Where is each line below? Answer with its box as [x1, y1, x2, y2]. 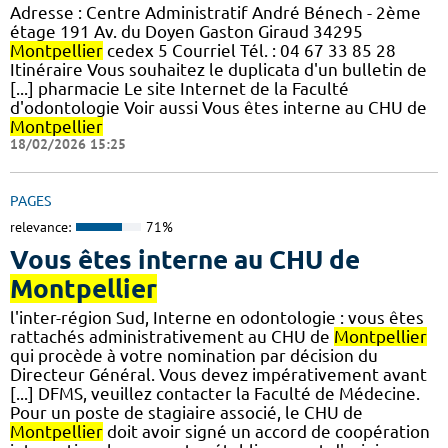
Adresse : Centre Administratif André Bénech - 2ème [10, 2, 421, 22]
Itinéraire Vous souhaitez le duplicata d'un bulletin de [10, 59, 427, 79]
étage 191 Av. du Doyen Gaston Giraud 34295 [10, 21, 363, 41]
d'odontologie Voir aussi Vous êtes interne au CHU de [10, 97, 427, 117]
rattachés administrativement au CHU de [10, 327, 334, 347]
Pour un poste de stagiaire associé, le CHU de [10, 403, 363, 423]
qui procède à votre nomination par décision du [10, 346, 378, 366]
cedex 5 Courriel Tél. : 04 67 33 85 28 [103, 40, 396, 60]
